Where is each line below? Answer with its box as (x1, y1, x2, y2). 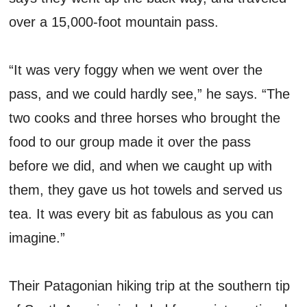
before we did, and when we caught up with (9, 158, 273, 173)
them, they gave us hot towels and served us (9, 182, 283, 197)
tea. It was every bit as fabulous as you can (9, 206, 274, 221)
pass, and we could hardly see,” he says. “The (9, 86, 291, 101)
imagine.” (9, 230, 66, 245)
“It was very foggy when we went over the (9, 62, 263, 77)
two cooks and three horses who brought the (9, 110, 281, 125)
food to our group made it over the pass (9, 134, 251, 149)
